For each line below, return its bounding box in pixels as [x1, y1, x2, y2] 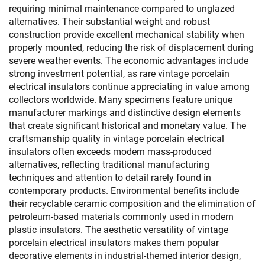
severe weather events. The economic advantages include [9, 55, 248, 66]
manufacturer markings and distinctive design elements [9, 107, 241, 118]
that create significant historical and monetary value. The [9, 120, 246, 131]
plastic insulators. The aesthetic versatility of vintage [9, 224, 228, 235]
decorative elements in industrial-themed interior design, [9, 250, 241, 261]
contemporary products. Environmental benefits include [9, 185, 239, 196]
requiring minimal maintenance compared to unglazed [9, 3, 235, 14]
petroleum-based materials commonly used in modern [9, 211, 234, 222]
